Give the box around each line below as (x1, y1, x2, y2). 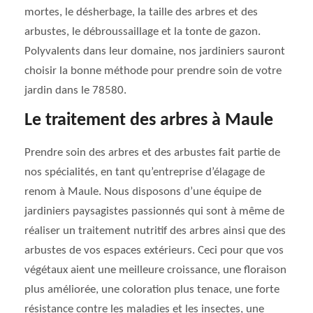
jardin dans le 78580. (24, 85, 126, 96)
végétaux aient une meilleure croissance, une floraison (24, 264, 286, 276)
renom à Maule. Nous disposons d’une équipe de (24, 186, 261, 198)
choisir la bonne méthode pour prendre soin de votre (24, 65, 282, 77)
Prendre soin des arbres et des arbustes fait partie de (24, 147, 280, 159)
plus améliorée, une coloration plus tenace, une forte (24, 284, 279, 296)
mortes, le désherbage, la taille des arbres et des (24, 6, 258, 18)
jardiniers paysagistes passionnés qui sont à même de (24, 205, 284, 217)
